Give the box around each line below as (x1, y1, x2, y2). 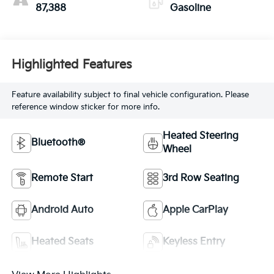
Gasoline (170, 2, 211, 15)
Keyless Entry (163, 236, 225, 248)
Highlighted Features (11, 57, 132, 72)
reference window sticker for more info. (11, 102, 160, 112)
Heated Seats (31, 236, 94, 248)
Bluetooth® (31, 137, 85, 149)
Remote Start (31, 172, 93, 185)
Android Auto (31, 204, 94, 217)
